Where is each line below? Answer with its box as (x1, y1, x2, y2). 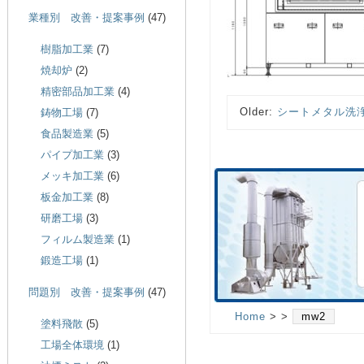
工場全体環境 (41, 339, 104, 351)
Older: (240, 106, 277, 119)
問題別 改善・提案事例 (28, 286, 145, 298)
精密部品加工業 (41, 85, 115, 97)
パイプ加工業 (41, 149, 104, 161)
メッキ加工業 (41, 170, 104, 182)
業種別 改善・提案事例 (28, 11, 145, 24)
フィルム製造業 (41, 233, 115, 245)
